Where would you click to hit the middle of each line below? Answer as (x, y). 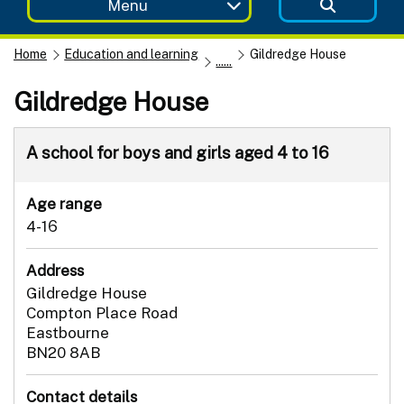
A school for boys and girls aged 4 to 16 (178, 152)
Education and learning (132, 54)
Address (55, 270)
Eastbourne (68, 332)
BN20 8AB (63, 352)
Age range (64, 203)
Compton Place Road (102, 312)
